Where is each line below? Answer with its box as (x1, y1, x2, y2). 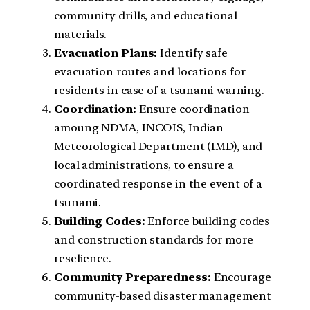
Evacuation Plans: (54, 46, 158, 60)
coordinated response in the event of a (54, 176, 263, 190)
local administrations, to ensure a (54, 158, 234, 172)
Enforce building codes (145, 214, 271, 228)
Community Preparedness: (54, 270, 211, 284)
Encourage (210, 270, 271, 284)
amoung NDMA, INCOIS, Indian (54, 120, 224, 134)
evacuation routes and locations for (54, 64, 246, 78)
